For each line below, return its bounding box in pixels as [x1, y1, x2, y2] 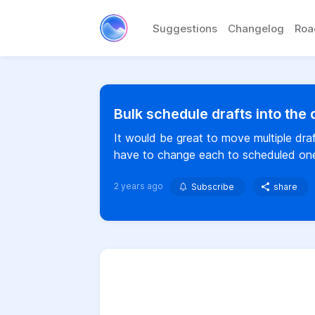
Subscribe [191, 181, 234, 192]
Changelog [228, 21, 284, 35]
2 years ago [114, 181, 163, 191]
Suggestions [153, 21, 217, 35]
